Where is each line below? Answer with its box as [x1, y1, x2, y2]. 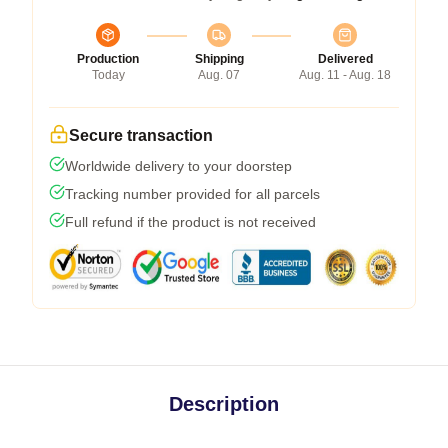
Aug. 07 [198, 67, 240, 82]
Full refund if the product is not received [65, 213, 316, 230]
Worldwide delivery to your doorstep [65, 157, 292, 174]
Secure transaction [69, 126, 213, 144]
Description [169, 392, 279, 415]
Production [77, 51, 139, 66]
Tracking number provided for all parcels [65, 185, 320, 202]
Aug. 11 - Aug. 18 [299, 67, 391, 82]
